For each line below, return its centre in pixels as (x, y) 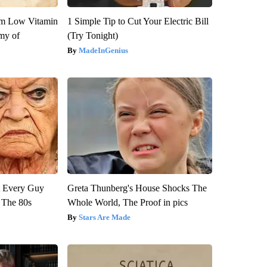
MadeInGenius (103, 51)
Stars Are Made (104, 218)
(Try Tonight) (92, 36)
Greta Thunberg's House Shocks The (137, 188)
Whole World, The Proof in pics (127, 203)
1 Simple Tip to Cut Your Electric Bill (138, 21)
